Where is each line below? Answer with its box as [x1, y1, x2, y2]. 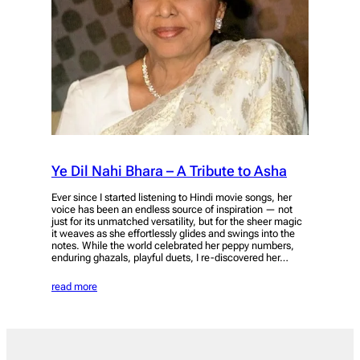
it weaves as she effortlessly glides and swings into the [51, 227, 295, 240]
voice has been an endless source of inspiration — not [51, 203, 292, 216]
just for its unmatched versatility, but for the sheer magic [51, 215, 302, 228]
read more [51, 280, 97, 293]
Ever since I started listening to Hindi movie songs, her [51, 191, 292, 204]
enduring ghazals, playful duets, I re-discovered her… [51, 252, 288, 264]
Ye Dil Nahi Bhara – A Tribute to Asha [51, 162, 287, 180]
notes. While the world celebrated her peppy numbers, [51, 239, 294, 252]
